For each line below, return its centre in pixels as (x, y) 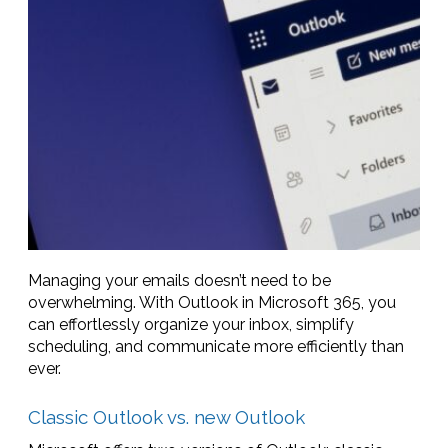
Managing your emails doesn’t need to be (179, 280)
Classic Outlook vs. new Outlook (166, 417)
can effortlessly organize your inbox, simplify (191, 324)
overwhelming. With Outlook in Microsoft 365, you (212, 302)
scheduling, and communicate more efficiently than (216, 346)
